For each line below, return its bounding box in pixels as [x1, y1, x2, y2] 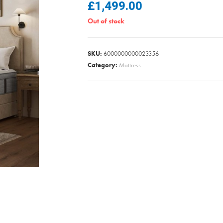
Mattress [119, 61, 141, 69]
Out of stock [88, 16, 124, 25]
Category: [88, 61, 119, 69]
